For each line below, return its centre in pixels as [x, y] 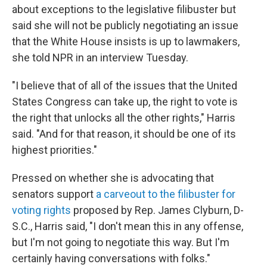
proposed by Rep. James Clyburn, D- [157, 210]
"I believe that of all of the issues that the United [125, 86]
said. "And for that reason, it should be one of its [124, 134]
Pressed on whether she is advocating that [113, 178]
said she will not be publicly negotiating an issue [125, 26]
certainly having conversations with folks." [111, 259]
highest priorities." [55, 150]
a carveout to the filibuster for [166, 194]
